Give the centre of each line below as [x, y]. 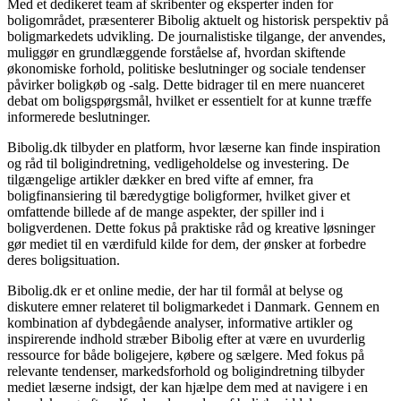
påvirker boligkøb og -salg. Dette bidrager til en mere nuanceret [186, 85]
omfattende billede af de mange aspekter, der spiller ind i [166, 212]
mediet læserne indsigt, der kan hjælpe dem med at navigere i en [188, 388]
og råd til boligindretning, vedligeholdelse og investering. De [178, 164]
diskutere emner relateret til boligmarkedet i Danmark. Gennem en [193, 307]
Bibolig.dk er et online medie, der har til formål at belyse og [175, 291]
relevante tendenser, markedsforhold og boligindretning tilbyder [186, 371]
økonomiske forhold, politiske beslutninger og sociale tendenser [186, 69]
